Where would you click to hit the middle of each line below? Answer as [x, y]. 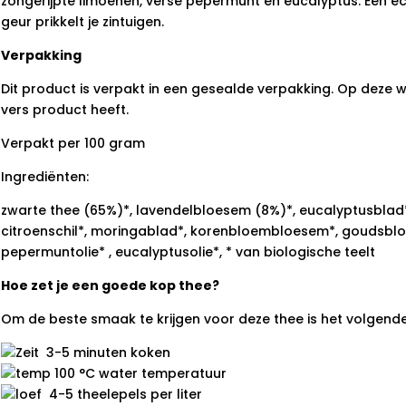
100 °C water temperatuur [138, 373]
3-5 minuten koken [104, 353]
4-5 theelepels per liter [121, 394]
